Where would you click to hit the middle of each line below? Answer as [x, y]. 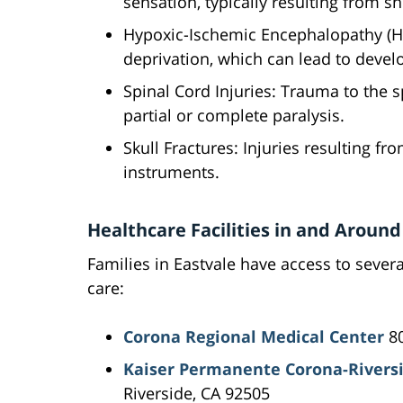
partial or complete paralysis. [234, 116]
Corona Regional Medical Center [254, 337]
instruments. [171, 172]
